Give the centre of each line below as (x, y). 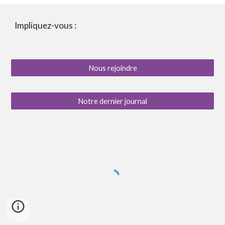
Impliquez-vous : (46, 25)
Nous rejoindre (113, 68)
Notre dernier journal (113, 101)
